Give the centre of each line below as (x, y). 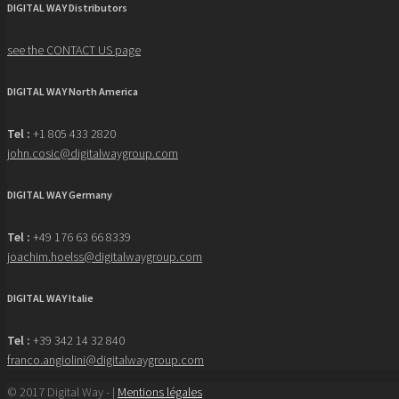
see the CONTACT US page (74, 49)
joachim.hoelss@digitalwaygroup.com (105, 256)
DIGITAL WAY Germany (60, 194)
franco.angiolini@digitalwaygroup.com (106, 359)
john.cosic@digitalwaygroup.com (93, 153)
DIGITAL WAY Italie (50, 297)
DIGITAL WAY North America (73, 91)
